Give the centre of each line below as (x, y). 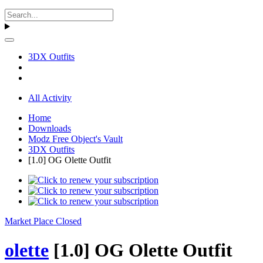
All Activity (50, 98)
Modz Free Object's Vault (75, 139)
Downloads (50, 129)
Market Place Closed (43, 221)
